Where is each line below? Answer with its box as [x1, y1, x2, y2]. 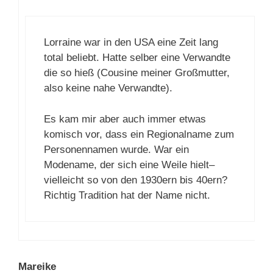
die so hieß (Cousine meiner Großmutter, [44, 67, 230, 79]
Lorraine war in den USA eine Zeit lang [44, 37, 218, 49]
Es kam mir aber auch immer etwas [44, 113, 206, 125]
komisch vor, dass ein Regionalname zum [44, 128, 234, 140]
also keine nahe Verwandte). [44, 82, 172, 94]
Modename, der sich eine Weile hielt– [44, 158, 214, 171]
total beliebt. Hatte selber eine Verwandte [44, 52, 230, 64]
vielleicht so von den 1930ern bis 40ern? [44, 174, 227, 186]
